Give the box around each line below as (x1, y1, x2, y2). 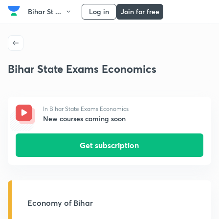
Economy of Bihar (27, 197, 93, 208)
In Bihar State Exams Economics (43, 105, 129, 112)
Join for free (120, 7, 159, 16)
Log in (89, 7, 109, 16)
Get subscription (80, 140, 139, 150)
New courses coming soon (43, 114, 126, 123)
